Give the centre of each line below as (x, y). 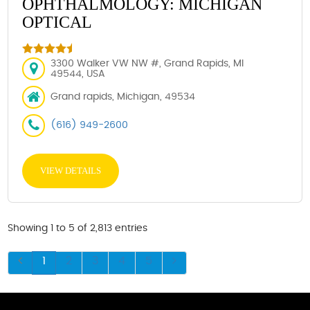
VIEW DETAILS (71, 171)
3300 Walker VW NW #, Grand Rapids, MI (147, 63)
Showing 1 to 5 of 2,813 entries (78, 228)
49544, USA (78, 74)
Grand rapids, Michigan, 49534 (123, 97)
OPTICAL (57, 22)
